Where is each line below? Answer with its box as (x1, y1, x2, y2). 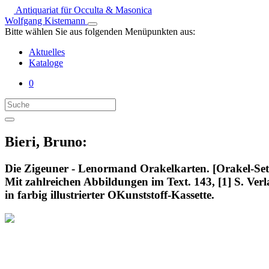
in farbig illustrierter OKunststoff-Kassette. (5, 188, 214, 201)
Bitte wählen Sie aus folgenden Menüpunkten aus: (5, 26, 195, 37)
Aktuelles (29, 47, 65, 57)
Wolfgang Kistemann (5, 16, 88, 26)
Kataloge (29, 58, 63, 68)
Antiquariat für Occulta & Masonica (14, 5, 152, 15)
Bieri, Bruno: (5, 133, 87, 150)
